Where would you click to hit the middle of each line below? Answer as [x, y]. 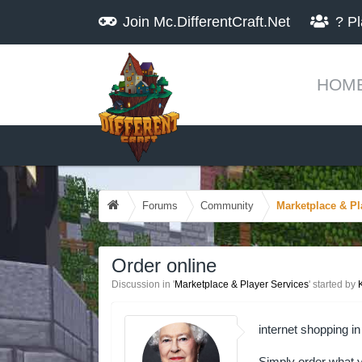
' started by [333, 284]
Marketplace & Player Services [242, 284]
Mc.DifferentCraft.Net [222, 22]
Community [227, 206]
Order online [164, 265]
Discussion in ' [143, 284]
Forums [160, 206]
